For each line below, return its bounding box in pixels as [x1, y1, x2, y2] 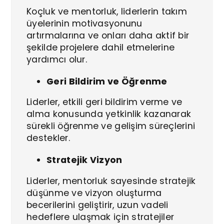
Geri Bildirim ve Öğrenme [46, 75, 167, 87]
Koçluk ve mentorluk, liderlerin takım [26, 5, 187, 17]
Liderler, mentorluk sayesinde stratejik [26, 174, 196, 187]
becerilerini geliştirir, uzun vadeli [26, 198, 168, 211]
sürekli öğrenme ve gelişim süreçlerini [26, 120, 195, 132]
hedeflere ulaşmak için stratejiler [26, 210, 174, 223]
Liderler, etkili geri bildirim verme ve [26, 96, 182, 108]
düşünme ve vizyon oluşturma [26, 186, 162, 199]
